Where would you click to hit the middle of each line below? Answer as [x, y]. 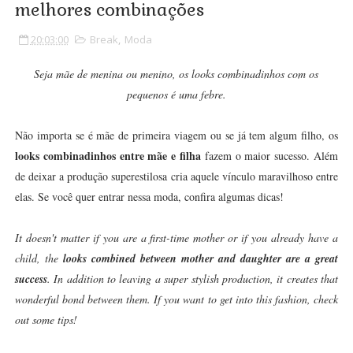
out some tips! [46, 320]
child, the [39, 258]
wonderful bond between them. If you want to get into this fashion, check [176, 299]
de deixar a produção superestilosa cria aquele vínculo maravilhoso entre [176, 176]
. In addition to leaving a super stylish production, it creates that [193, 279]
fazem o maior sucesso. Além [270, 156]
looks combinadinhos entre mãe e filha [108, 156]
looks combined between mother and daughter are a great [201, 259]
